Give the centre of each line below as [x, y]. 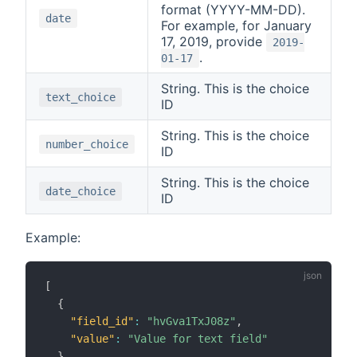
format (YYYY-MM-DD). [233, 10]
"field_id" [102, 322]
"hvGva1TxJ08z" [191, 322]
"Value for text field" [198, 339]
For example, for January [236, 26]
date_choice [80, 192]
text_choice [80, 98]
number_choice [87, 145]
